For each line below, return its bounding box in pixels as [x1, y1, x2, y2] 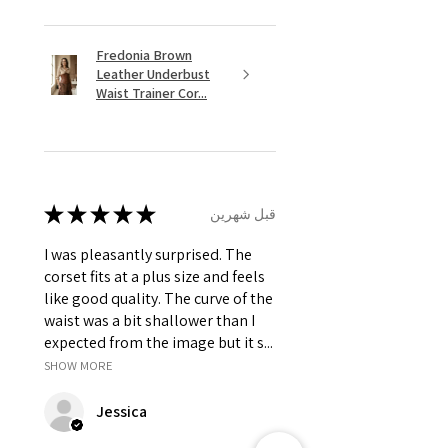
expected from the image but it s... [44, 332, 273, 354]
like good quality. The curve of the [44, 288, 273, 310]
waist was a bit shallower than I [44, 310, 255, 332]
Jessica [96, 401, 147, 423]
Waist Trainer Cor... [96, 84, 207, 103]
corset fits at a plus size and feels [44, 266, 265, 288]
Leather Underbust [96, 65, 210, 84]
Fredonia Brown [96, 46, 192, 65]
